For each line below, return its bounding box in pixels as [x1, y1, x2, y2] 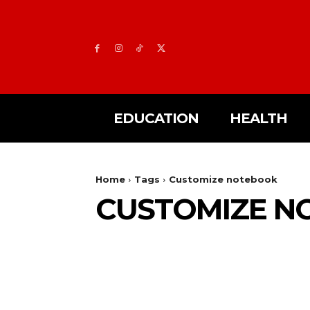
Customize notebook [169, 174, 277, 185]
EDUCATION [113, 110, 199, 127]
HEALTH [229, 110, 287, 127]
